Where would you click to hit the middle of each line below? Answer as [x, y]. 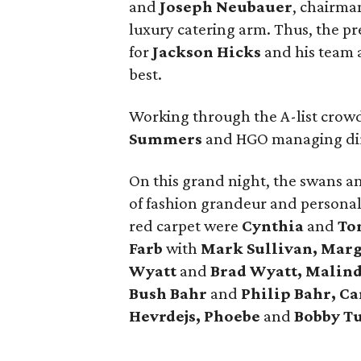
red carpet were [186, 226]
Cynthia [273, 226]
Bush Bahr [168, 293]
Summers [166, 139]
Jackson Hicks [207, 52]
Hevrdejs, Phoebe [195, 316]
